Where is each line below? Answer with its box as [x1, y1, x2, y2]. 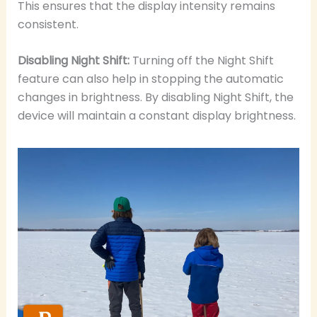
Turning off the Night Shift [129, 52, 274, 69]
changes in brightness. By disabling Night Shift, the [17, 89, 294, 106]
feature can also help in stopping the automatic [17, 71, 284, 88]
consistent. [17, 16, 79, 33]
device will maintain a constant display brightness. [17, 108, 296, 125]
